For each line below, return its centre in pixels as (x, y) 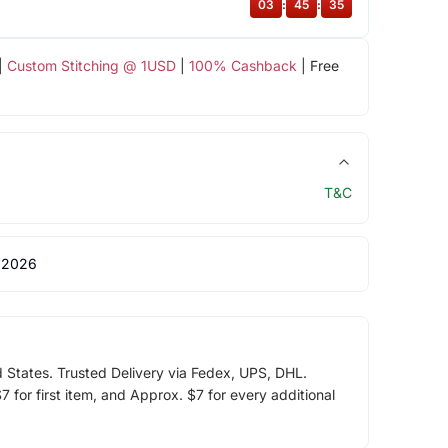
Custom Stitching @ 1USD (91, 65)
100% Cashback (242, 65)
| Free (317, 65)
